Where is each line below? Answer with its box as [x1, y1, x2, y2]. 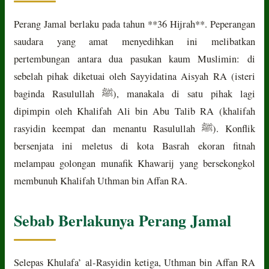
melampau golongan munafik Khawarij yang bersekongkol [14, 156, 255, 170]
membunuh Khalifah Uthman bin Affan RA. [14, 174, 188, 187]
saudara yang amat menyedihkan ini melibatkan [14, 34, 255, 48]
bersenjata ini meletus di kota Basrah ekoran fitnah [14, 139, 255, 153]
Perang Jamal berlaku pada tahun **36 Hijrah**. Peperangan [14, 17, 255, 31]
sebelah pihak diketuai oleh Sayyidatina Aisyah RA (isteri [14, 69, 255, 83]
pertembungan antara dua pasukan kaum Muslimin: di [14, 52, 255, 65]
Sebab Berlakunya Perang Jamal [14, 208, 232, 232]
